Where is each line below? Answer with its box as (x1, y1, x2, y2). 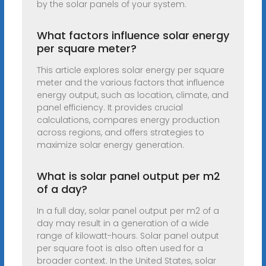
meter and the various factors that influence (36, 77, 224, 89)
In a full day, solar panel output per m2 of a (36, 205, 219, 217)
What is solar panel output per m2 (36, 169, 220, 184)
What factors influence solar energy (36, 28, 229, 43)
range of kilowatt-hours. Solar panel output (36, 230, 219, 242)
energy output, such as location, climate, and (36, 89, 229, 102)
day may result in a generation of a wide (36, 217, 209, 230)
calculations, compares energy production (36, 114, 220, 126)
